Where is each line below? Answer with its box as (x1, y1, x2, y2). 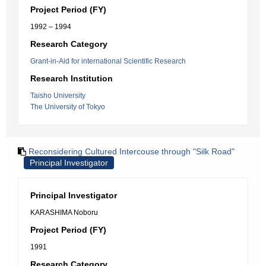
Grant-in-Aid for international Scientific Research (30, 57, 186, 65)
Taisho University (30, 91, 85, 100)
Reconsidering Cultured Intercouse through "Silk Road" (28, 147, 235, 156)
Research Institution (30, 74, 113, 83)
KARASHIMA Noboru (30, 208, 98, 217)
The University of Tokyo (30, 103, 105, 111)
